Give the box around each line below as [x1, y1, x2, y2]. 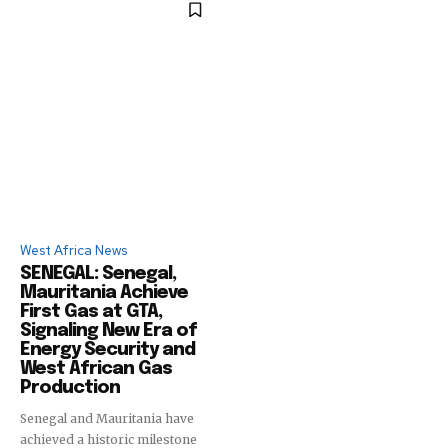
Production [20, 378, 120, 397]
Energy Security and [20, 340, 195, 359]
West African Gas [20, 359, 172, 378]
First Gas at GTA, [20, 302, 162, 321]
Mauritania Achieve [20, 283, 188, 302]
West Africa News [20, 241, 127, 259]
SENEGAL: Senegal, [20, 264, 176, 283]
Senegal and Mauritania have [20, 410, 194, 426]
